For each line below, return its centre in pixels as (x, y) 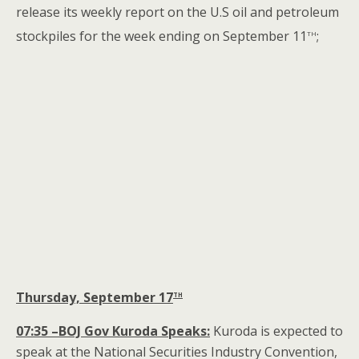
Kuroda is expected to (276, 331)
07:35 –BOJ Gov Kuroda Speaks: (113, 331)
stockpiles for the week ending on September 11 (161, 36)
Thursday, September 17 (95, 298)
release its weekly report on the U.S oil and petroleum (177, 12)
